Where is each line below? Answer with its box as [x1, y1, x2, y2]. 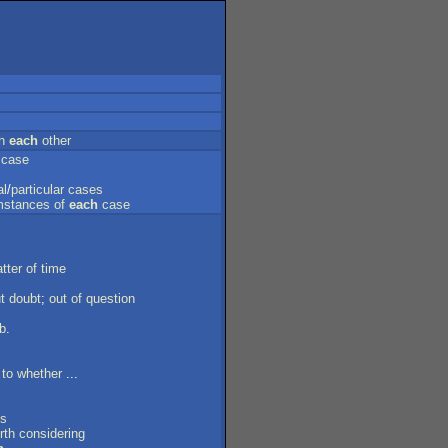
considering [19, 426, 85, 441]
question [86, 291, 135, 306]
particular [11, 182, 64, 197]
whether [17, 366, 62, 381]
